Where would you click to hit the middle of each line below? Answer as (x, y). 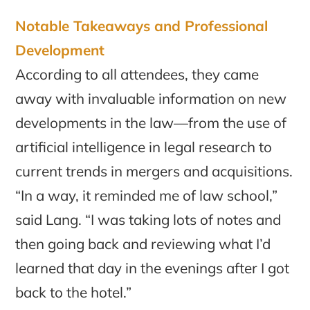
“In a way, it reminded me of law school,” (147, 195)
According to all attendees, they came (137, 74)
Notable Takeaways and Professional (142, 25)
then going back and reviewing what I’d (143, 243)
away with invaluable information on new (151, 98)
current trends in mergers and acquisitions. (154, 171)
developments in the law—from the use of (151, 122)
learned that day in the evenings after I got (153, 267)
